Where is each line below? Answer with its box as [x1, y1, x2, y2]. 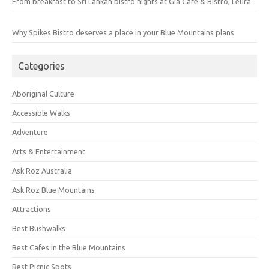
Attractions [12, 204, 51, 213]
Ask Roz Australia [12, 166, 72, 175]
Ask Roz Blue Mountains [12, 185, 95, 194]
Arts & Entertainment [12, 147, 85, 156]
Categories [18, 60, 65, 71]
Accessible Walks [12, 108, 70, 117]
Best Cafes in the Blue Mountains [12, 243, 125, 252]
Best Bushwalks [12, 223, 65, 232]
